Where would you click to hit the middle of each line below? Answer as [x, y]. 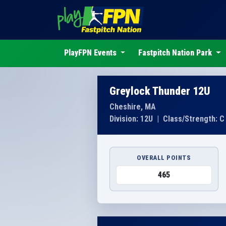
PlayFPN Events [91, 53]
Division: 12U [131, 119]
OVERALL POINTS [164, 157]
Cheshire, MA [133, 106]
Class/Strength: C [194, 119]
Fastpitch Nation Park [176, 53]
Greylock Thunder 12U [160, 91]
